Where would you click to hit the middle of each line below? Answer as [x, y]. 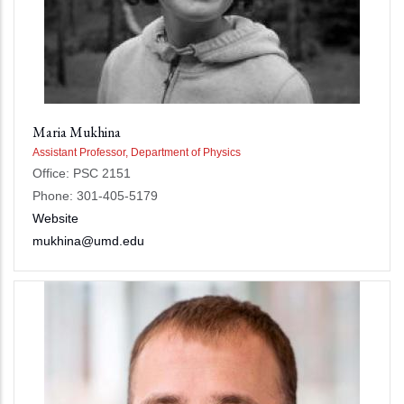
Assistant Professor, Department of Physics [137, 152]
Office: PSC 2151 [82, 173]
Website [55, 218]
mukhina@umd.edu [88, 241]
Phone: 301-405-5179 [95, 196]
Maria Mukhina [77, 132]
